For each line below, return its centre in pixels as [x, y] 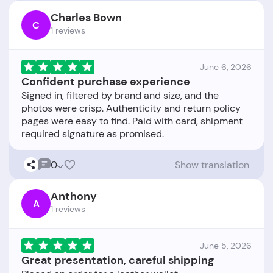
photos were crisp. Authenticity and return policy [131, 108]
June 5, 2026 [226, 246]
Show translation [212, 165]
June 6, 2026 [226, 67]
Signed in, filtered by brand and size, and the [120, 96]
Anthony [74, 197]
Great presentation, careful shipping [118, 261]
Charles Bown [86, 18]
